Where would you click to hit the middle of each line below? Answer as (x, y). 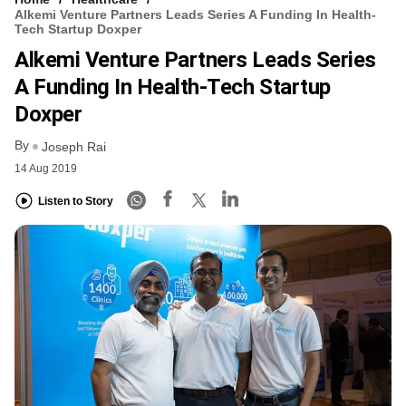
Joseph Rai (74, 146)
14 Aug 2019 (46, 168)
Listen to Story (76, 202)
